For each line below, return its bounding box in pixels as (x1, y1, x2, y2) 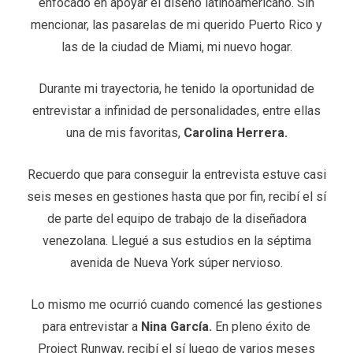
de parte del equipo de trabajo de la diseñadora (46, 210, 307, 226)
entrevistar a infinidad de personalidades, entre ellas (32, 102, 321, 118)
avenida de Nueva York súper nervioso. (70, 255, 283, 270)
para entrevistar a (43, 318, 141, 334)
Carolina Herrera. (183, 124, 288, 140)
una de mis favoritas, (65, 124, 184, 140)
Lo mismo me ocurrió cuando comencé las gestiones (31, 296, 322, 312)
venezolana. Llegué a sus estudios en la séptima (42, 232, 311, 248)
